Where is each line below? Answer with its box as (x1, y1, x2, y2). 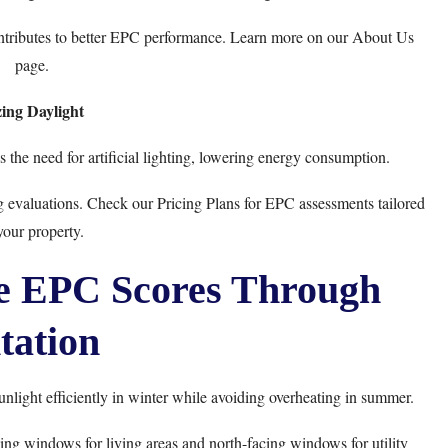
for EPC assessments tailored (239, 192, 425, 213)
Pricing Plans (156, 192, 240, 213)
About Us (352, 26, 414, 47)
